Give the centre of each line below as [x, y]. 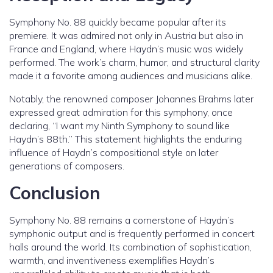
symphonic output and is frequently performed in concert [132, 234]
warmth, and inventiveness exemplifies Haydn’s [112, 261]
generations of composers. [67, 166]
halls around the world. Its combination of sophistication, [130, 247]
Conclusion [55, 193]
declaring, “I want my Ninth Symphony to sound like [119, 126]
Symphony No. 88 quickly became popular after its [118, 22]
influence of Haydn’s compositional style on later [114, 153]
